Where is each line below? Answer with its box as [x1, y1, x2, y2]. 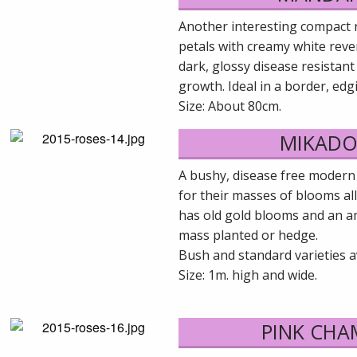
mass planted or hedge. [178, 226, 318, 244]
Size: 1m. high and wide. [178, 265, 317, 284]
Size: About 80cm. [178, 96, 281, 115]
